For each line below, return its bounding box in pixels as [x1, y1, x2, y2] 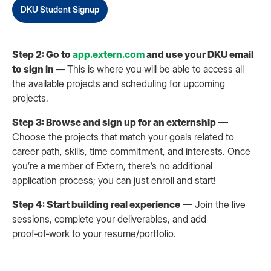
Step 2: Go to [12, 48, 73, 60]
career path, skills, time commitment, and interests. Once [12, 145, 250, 157]
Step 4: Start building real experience [12, 198, 180, 211]
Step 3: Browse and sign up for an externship [12, 116, 216, 128]
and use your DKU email [145, 48, 253, 60]
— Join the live [180, 198, 246, 211]
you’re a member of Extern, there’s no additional [12, 160, 212, 172]
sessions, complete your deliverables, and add [12, 213, 206, 225]
